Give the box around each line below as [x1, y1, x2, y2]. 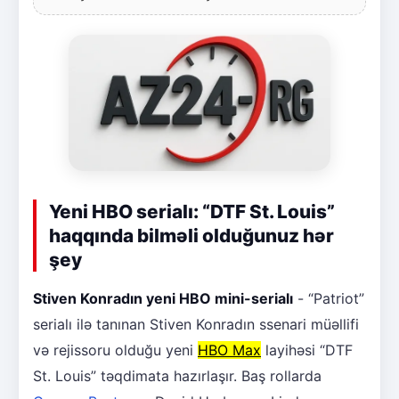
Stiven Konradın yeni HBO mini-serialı [33, 289, 293, 308]
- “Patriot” [293, 289, 364, 308]
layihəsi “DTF [261, 341, 353, 360]
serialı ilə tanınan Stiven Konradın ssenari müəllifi [33, 315, 359, 334]
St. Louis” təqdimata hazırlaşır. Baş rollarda [33, 367, 322, 386]
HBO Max [198, 341, 261, 360]
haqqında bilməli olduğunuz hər [49, 224, 334, 248]
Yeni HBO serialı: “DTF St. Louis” [49, 200, 335, 224]
